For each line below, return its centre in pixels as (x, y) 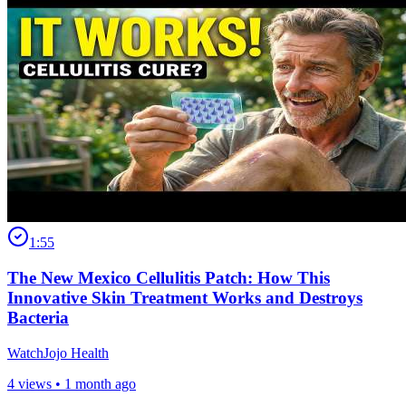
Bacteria (38, 317)
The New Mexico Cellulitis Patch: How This (169, 277)
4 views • (36, 383)
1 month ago (100, 383)
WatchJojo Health (58, 353)
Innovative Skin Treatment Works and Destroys (185, 297)
